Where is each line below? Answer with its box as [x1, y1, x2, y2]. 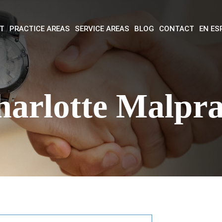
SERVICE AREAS [74, 24, 129, 33]
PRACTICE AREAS [9, 24, 70, 33]
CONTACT [159, 24, 194, 33]
